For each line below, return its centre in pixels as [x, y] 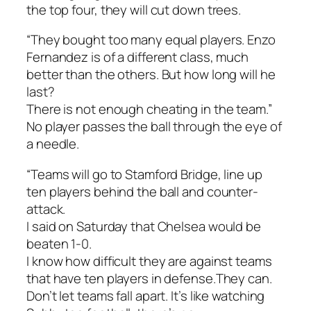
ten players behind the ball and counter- [142, 191]
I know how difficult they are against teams [149, 261]
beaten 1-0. [59, 243]
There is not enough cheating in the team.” [149, 109]
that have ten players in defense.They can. [149, 278]
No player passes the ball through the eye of [154, 127]
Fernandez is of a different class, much [138, 57]
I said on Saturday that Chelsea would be [144, 226]
